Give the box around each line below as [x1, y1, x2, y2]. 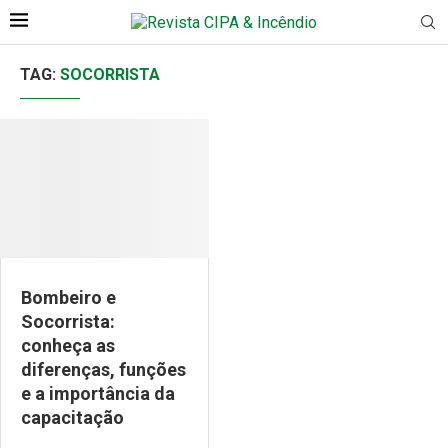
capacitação [21, 407, 124, 429]
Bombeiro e [21, 287, 116, 309]
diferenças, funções [21, 359, 186, 381]
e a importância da [21, 383, 175, 405]
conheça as [21, 335, 115, 357]
